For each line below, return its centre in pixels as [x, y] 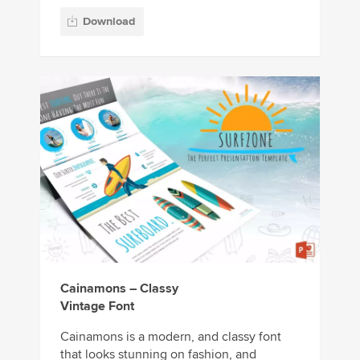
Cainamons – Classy [119, 288]
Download [109, 21]
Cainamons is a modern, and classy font [171, 336]
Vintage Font [97, 306]
